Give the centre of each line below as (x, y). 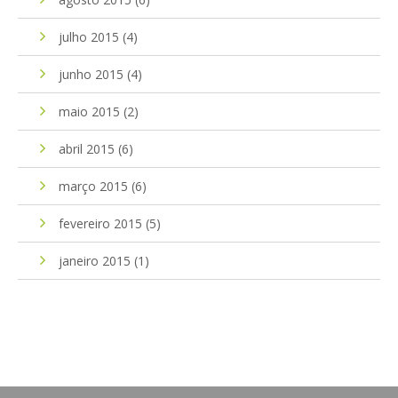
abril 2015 (87, 148)
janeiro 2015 (95, 260)
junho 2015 (91, 74)
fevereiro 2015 (100, 223)
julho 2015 (89, 36)
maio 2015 (89, 111)
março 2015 (93, 186)
